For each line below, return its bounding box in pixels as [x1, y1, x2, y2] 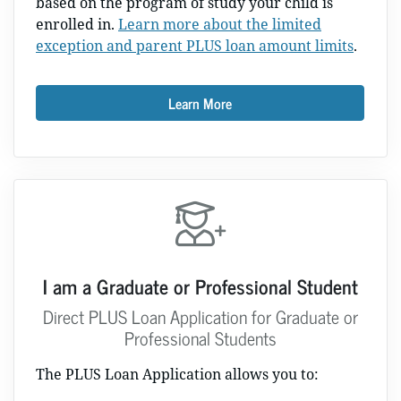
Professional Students [124, 323, 277, 353]
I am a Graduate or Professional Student [43, 269, 358, 303]
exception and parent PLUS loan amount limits [36, 36, 354, 55]
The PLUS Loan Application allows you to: [36, 364, 319, 384]
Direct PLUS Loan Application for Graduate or [43, 302, 358, 331]
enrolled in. [36, 14, 118, 34]
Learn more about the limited [118, 14, 321, 34]
